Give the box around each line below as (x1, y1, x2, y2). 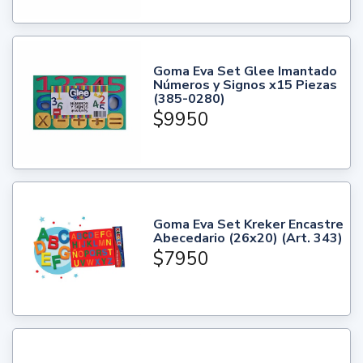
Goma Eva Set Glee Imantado (153, 62, 338, 81)
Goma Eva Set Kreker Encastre (153, 216, 344, 234)
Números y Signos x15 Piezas (153, 76, 338, 95)
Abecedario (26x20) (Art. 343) (153, 229, 344, 248)
